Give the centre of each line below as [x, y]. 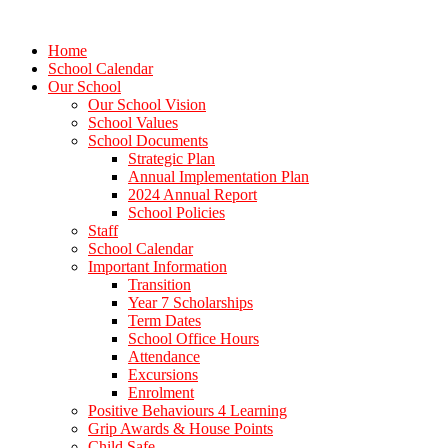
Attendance [164, 356]
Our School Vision [147, 104]
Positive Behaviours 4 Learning [187, 410]
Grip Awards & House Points [180, 428]
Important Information [157, 266]
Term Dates [164, 320]
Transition [159, 284]
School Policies [176, 212]
